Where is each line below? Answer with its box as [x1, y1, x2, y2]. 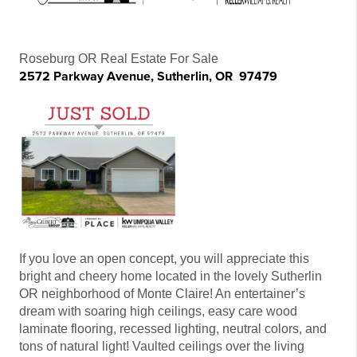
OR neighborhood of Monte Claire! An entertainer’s [19, 287, 305, 301]
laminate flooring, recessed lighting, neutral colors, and [19, 322, 327, 336]
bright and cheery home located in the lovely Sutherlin [19, 269, 322, 284]
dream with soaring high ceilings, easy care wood [19, 304, 297, 319]
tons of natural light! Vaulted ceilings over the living [19, 339, 304, 354]
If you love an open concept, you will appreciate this [19, 252, 309, 266]
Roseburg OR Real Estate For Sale [19, 51, 222, 65]
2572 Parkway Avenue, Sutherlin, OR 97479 [19, 68, 277, 84]
